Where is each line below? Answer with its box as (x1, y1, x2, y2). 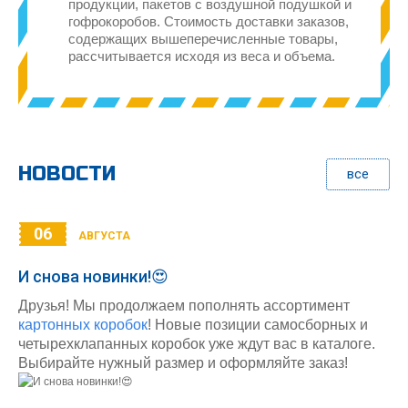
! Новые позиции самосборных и (148, 316, 368, 332)
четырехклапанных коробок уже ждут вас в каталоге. (18, 335, 375, 352)
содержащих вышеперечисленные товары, (68, 30, 338, 46)
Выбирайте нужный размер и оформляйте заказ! (18, 354, 348, 371)
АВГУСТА (78, 229, 130, 242)
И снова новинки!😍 (18, 266, 168, 286)
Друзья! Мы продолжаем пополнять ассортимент (18, 297, 350, 313)
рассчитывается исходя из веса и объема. (68, 47, 335, 64)
